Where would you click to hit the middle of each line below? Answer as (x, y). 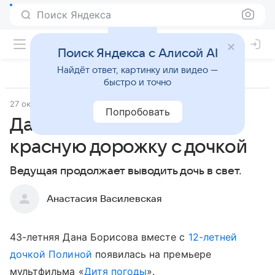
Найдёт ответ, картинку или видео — (137, 70)
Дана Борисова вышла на (120, 125)
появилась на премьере (151, 254)
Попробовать (137, 112)
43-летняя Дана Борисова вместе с (99, 237)
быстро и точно (137, 82)
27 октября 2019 (42, 104)
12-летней (213, 237)
